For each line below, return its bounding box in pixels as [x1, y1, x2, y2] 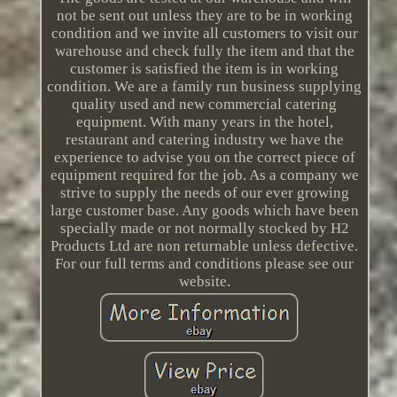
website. [178, 273, 230, 291]
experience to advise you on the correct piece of [53, 149, 355, 167]
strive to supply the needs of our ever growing [59, 184, 349, 202]
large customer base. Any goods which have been [50, 202, 359, 220]
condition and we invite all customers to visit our [51, 25, 358, 43]
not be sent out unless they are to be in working [56, 7, 353, 25]
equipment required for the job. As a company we [50, 167, 359, 184]
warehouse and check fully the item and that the [54, 43, 354, 60]
